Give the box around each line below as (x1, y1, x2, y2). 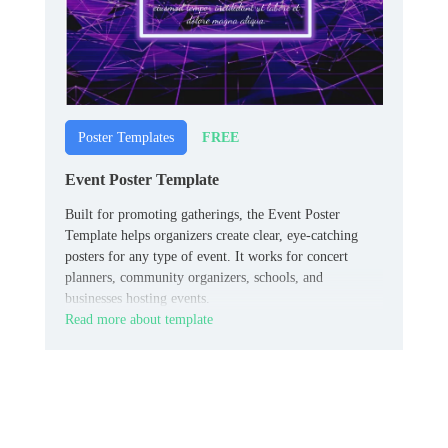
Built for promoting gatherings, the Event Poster (65, 207, 340, 223)
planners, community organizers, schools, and (65, 270, 323, 286)
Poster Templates (78, 130, 174, 146)
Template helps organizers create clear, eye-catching (65, 228, 358, 244)
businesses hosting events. (65, 291, 210, 307)
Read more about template (65, 312, 213, 328)
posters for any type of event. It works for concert (65, 249, 348, 265)
